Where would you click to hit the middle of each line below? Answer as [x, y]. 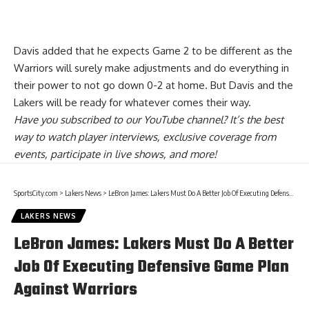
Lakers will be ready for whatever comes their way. [132, 103]
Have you [37, 120]
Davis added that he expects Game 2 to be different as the [153, 51]
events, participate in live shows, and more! [115, 154]
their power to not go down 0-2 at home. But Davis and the [153, 86]
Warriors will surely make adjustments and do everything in [151, 68]
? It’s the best [253, 120]
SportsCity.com [36, 193]
